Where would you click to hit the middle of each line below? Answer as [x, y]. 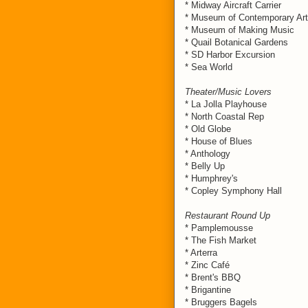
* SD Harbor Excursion [230, 55]
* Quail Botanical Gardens [236, 42]
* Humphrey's [211, 178]
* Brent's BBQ [213, 277]
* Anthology [208, 154]
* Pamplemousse [219, 228]
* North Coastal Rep [224, 117]
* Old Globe [208, 129]
